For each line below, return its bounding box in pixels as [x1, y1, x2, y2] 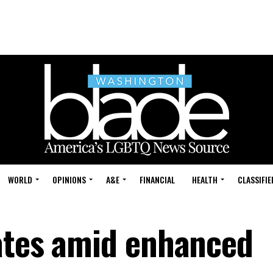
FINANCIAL [140, 173, 175, 186]
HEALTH [192, 173, 218, 186]
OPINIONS [52, 173, 86, 186]
